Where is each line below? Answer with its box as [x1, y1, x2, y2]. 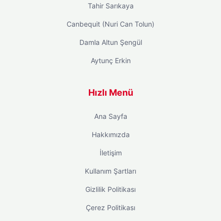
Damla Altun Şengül [79, 37, 142, 46]
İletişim [99, 148, 122, 157]
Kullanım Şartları [85, 166, 136, 175]
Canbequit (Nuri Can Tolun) [67, 19, 154, 28]
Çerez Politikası [86, 203, 135, 212]
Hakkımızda [91, 130, 130, 139]
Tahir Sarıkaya [87, 1, 134, 10]
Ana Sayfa [94, 111, 127, 120]
